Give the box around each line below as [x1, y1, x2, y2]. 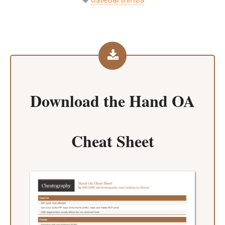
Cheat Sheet [71, 129, 154, 153]
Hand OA [129, 88, 195, 113]
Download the [30, 88, 129, 113]
